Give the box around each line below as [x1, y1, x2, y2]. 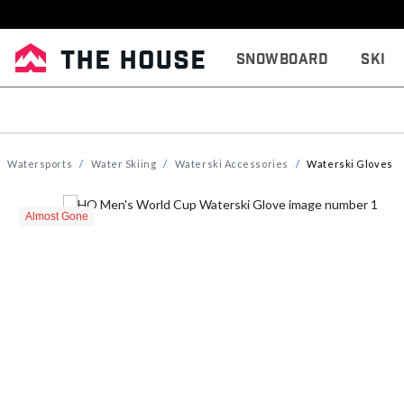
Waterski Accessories [174, 158, 289, 170]
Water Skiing [90, 158, 157, 170]
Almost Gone [25, 210, 88, 223]
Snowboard [236, 50, 329, 69]
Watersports [7, 158, 73, 170]
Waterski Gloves [307, 158, 393, 170]
